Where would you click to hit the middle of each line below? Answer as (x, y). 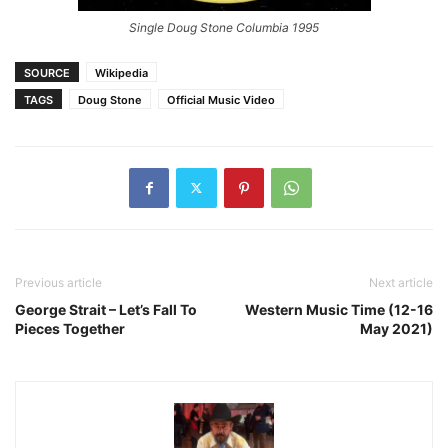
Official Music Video (221, 99)
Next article (401, 282)
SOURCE (47, 72)
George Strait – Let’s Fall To (106, 309)
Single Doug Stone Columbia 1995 (224, 27)
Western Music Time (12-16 (339, 309)
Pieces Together (70, 328)
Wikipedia (121, 72)
